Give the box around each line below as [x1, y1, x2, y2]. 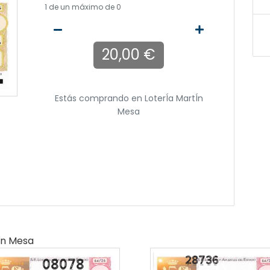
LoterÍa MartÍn [144, 92, 203, 105]
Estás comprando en [54, 92, 145, 105]
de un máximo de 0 [47, 2, 121, 13]
